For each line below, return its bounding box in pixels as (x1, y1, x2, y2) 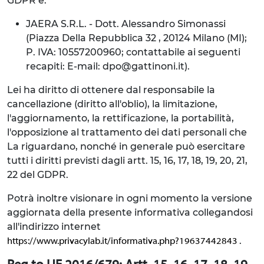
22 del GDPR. (7, 169, 68, 180)
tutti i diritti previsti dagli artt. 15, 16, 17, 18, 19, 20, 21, (7, 155, 247, 166)
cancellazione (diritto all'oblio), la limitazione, (7, 98, 217, 110)
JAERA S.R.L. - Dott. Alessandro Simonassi (26, 18, 226, 29)
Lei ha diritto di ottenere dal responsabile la (7, 84, 215, 95)
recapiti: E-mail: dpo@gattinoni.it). (26, 61, 190, 72)
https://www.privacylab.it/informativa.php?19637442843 (7, 237, 239, 246)
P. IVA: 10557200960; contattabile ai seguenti (26, 47, 240, 58)
